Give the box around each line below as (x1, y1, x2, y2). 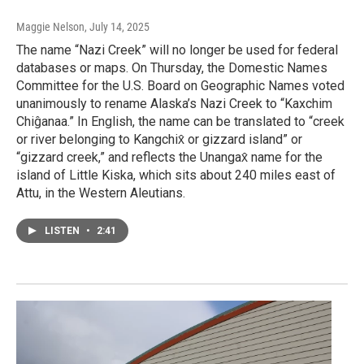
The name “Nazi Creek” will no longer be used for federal (16, 41, 338, 58)
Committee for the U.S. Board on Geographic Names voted (16, 77, 344, 93)
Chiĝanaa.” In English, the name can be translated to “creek (16, 113, 344, 129)
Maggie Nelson (16, 19, 84, 33)
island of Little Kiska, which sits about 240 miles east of (16, 167, 336, 183)
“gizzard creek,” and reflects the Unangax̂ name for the (16, 149, 323, 165)
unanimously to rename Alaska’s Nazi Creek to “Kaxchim (16, 95, 332, 111)
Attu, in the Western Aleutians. (16, 184, 185, 201)
